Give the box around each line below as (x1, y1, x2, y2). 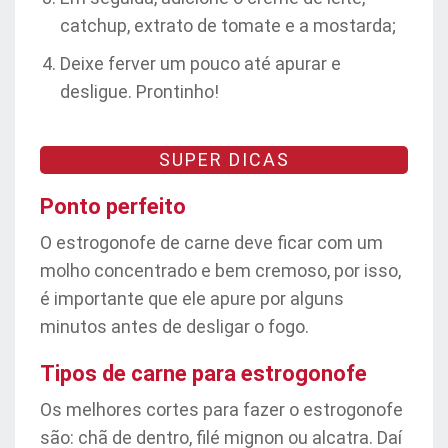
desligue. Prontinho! (60, 81, 219, 102)
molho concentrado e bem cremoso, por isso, (40, 260, 401, 281)
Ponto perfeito (40, 194, 186, 219)
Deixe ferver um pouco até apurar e (60, 53, 341, 74)
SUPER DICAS (158, 149, 290, 170)
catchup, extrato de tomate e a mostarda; (60, 15, 396, 36)
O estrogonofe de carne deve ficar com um (40, 232, 383, 253)
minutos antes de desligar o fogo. (40, 316, 309, 337)
